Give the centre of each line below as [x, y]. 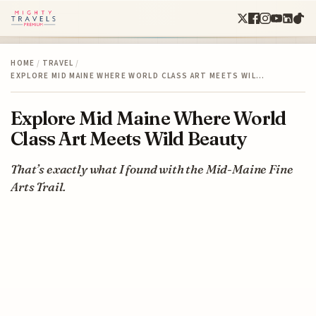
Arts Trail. [38, 186]
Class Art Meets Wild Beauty [129, 138]
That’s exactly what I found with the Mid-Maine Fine [152, 169]
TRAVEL [58, 63]
